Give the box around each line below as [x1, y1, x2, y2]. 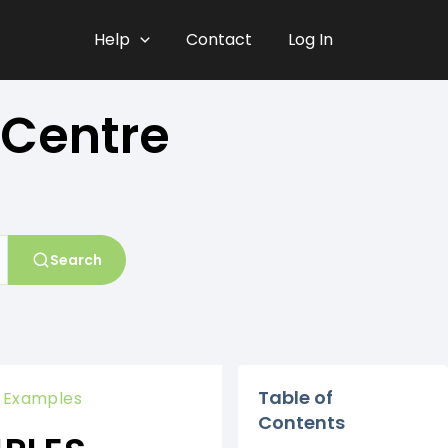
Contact [186, 28, 252, 51]
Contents [257, 410, 345, 435]
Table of [257, 385, 333, 410]
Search [50, 250, 102, 270]
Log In [288, 28, 333, 51]
